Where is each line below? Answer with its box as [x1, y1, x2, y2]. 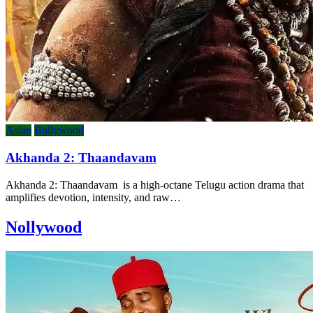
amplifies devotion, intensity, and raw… [6, 191, 181, 203]
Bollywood [34, 124, 84, 137]
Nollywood [6, 217, 82, 236]
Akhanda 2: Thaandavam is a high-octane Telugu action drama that [6, 178, 304, 191]
